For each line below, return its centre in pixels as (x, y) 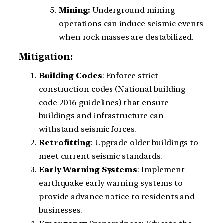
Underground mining (133, 10)
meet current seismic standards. (101, 156)
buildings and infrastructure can (101, 116)
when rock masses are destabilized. (126, 37)
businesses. (60, 210)
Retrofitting (65, 143)
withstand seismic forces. (88, 129)
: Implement (161, 170)
